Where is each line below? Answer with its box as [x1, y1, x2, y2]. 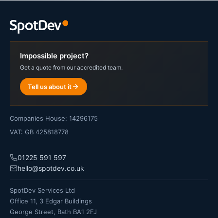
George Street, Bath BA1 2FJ [10, 207, 97, 216]
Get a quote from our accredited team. [20, 63, 123, 71]
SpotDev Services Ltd [10, 186, 75, 194]
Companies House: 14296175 [10, 114, 98, 122]
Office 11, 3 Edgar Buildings [10, 197, 92, 205]
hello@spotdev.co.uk [18, 163, 84, 172]
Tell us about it [28, 82, 72, 91]
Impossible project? [20, 51, 89, 60]
